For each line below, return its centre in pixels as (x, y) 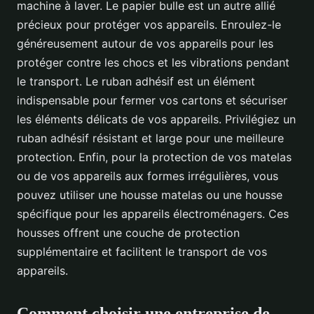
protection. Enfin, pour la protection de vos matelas (154, 157)
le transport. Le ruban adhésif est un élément (136, 82)
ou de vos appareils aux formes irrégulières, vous (148, 176)
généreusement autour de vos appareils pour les (145, 44)
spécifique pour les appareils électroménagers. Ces (153, 214)
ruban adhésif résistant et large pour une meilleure (150, 138)
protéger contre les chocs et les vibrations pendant (153, 63)
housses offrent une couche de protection (128, 233)
